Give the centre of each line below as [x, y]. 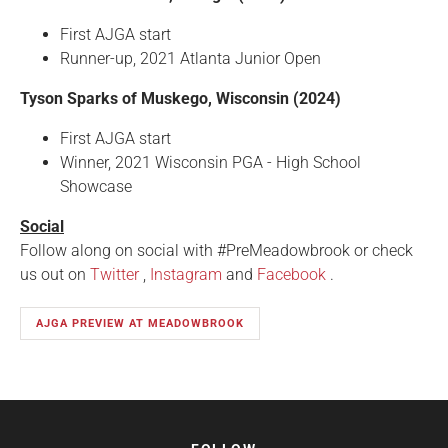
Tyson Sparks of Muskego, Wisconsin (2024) [180, 99]
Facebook [291, 275]
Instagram [186, 275]
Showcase [96, 187]
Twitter [114, 275]
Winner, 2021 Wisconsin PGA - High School [210, 163]
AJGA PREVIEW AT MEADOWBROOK [140, 324]
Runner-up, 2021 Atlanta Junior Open [190, 59]
